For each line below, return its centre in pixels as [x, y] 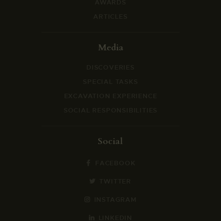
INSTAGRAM [115, 200]
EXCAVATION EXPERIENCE [110, 96]
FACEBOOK [115, 163]
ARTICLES [110, 16]
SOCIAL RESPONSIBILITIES [110, 110]
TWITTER [115, 182]
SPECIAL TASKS [110, 82]
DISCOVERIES [110, 67]
